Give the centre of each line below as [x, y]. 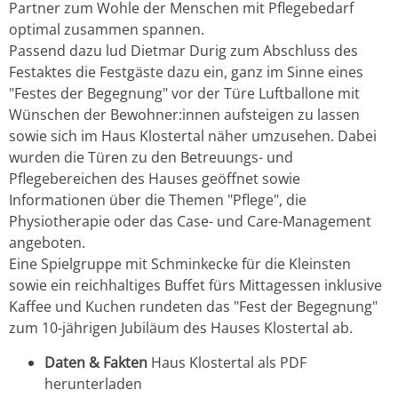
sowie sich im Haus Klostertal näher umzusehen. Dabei [193, 136]
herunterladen [93, 383]
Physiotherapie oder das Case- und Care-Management [190, 222]
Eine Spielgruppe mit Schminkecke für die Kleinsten [180, 264]
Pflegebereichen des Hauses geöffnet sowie [155, 179]
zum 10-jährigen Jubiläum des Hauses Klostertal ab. [183, 328]
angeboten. [47, 243]
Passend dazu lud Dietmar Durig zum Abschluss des [183, 51]
